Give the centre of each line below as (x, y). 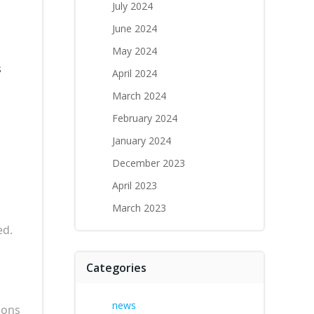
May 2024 (135, 51)
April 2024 (135, 73)
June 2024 (135, 28)
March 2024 (139, 96)
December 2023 (149, 163)
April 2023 (135, 185)
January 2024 (142, 141)
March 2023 (139, 208)
